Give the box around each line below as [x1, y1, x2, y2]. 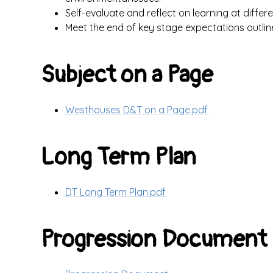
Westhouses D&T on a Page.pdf [65, 104, 208, 116]
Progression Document [41, 225, 268, 254]
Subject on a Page [41, 60, 214, 90]
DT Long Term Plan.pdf [65, 186, 166, 198]
